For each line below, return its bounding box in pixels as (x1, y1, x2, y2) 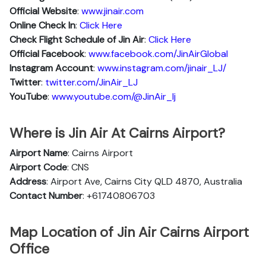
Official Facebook (9, 47, 84, 60)
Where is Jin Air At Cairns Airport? (9, 124, 225, 142)
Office (9, 240, 49, 258)
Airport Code (9, 161, 67, 173)
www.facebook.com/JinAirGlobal (88, 47, 228, 60)
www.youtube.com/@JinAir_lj (52, 90, 176, 103)
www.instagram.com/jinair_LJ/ (97, 62, 226, 74)
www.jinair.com (81, 5, 144, 17)
